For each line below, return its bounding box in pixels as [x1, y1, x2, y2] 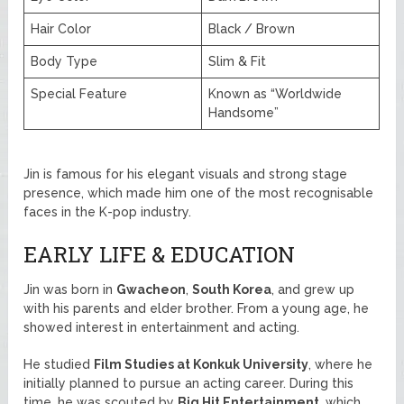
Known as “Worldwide [208, 86, 343, 101]
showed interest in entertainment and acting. [23, 319, 300, 335]
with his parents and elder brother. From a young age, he [23, 300, 370, 316]
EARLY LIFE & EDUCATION [23, 239, 296, 269]
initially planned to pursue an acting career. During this [23, 375, 354, 390]
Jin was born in [23, 281, 117, 297]
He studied [23, 356, 95, 372]
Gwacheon [116, 281, 187, 297]
